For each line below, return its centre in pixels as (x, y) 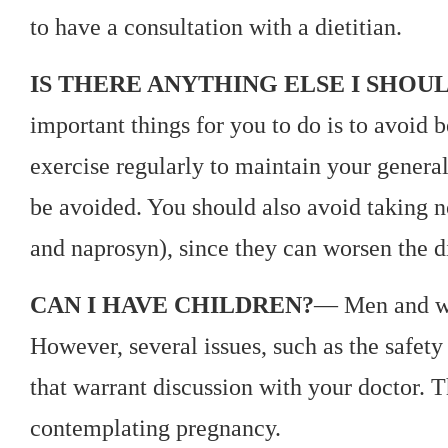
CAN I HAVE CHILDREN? (172, 304)
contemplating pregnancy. (155, 427)
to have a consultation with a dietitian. (216, 26)
